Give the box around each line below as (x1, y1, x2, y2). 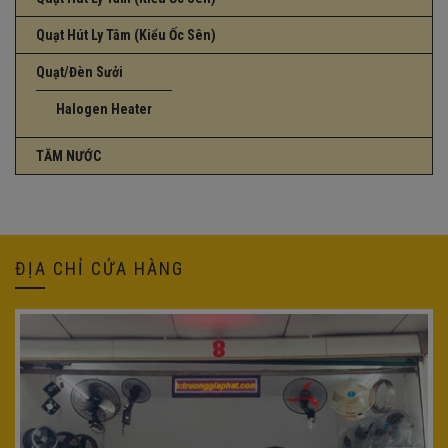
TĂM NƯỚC (36, 148, 101, 165)
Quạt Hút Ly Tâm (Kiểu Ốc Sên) (36, 27, 216, 44)
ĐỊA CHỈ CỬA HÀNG (15, 258, 184, 280)
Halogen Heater (56, 101, 152, 118)
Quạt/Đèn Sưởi (36, 64, 123, 81)
